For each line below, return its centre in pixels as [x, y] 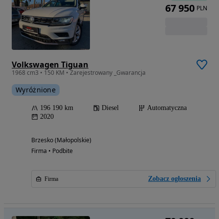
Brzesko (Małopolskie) [61, 140]
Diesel [110, 108]
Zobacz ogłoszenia [175, 179]
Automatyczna [167, 108]
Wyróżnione [36, 90]
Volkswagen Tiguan [50, 65]
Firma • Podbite [52, 151]
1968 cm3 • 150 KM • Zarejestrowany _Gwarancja [79, 73]
